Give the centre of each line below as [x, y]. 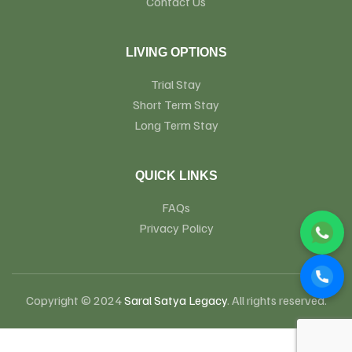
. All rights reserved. [277, 300]
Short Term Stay [176, 104]
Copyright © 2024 [75, 300]
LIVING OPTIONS [176, 52]
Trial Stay [176, 84]
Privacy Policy [176, 227]
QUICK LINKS [176, 175]
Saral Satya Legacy [175, 300]
